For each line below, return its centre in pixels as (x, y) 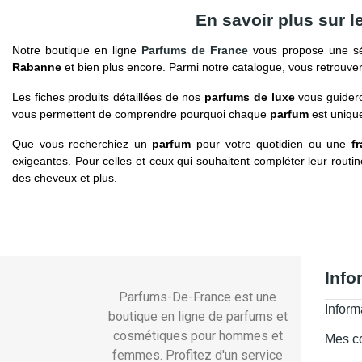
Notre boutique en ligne (77, 50)
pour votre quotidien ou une (271, 144)
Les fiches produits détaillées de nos (109, 97)
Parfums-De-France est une (198, 297)
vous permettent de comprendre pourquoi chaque (141, 114)
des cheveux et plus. (65, 178)
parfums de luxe (250, 97)
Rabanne (37, 67)
